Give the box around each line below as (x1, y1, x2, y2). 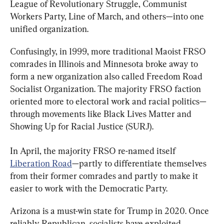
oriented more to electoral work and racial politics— (10, 95, 206, 106)
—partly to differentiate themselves (72, 157, 208, 168)
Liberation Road (10, 157, 72, 168)
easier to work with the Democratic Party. (10, 182, 167, 193)
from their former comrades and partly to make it (10, 170, 200, 181)
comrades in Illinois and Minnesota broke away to (10, 58, 200, 69)
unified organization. (10, 23, 88, 34)
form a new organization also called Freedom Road (10, 70, 204, 81)
